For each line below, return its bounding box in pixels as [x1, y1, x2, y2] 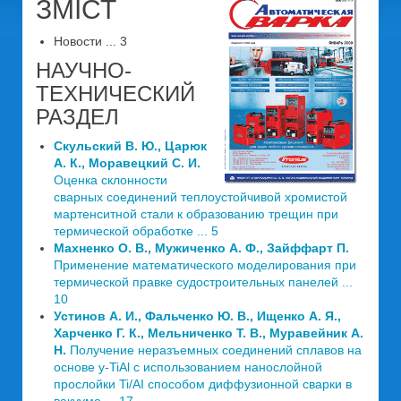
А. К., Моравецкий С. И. [54, 156, 200, 170]
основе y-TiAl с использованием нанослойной [54, 360, 322, 374]
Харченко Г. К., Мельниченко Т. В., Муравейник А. [54, 326, 363, 340]
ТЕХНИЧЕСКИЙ [36, 81, 195, 106]
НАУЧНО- [36, 58, 132, 82]
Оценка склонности [54, 173, 167, 187]
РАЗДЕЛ [36, 105, 119, 129]
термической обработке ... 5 [54, 224, 218, 238]
